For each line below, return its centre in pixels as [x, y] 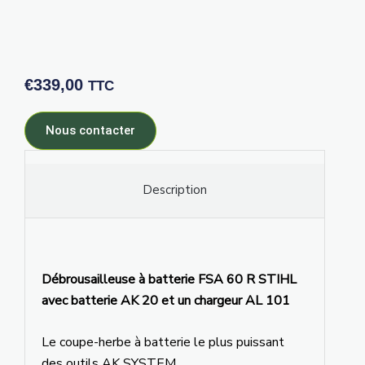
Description [174, 189]
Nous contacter [90, 130]
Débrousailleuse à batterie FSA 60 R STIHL [169, 279]
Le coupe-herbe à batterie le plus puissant [163, 342]
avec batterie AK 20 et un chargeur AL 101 [165, 300]
